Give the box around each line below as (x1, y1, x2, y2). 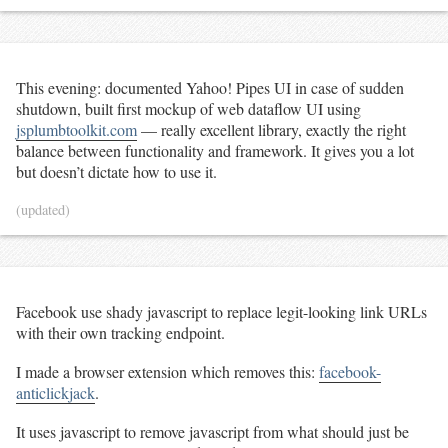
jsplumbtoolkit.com (16, 119, 137, 141)
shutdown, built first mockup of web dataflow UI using (16, 98, 361, 120)
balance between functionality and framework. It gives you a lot (16, 140, 414, 162)
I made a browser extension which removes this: (16, 360, 319, 382)
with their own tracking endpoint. (16, 321, 225, 343)
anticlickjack (16, 381, 95, 403)
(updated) (16, 200, 70, 219)
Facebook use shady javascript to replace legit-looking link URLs (16, 300, 427, 322)
